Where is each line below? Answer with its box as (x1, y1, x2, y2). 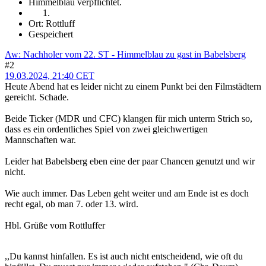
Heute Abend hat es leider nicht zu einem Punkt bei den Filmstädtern (5, 81, 261, 92)
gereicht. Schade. (5, 92, 69, 103)
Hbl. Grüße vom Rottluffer (5, 220, 105, 231)
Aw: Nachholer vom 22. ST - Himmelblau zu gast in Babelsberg (5, 49, 246, 60)
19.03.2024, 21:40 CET (5, 71, 94, 81)
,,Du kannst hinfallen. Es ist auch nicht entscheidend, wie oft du (5, 251, 243, 262)
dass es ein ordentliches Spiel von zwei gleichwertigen (5, 124, 208, 135)
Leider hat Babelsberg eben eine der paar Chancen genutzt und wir (5, 156, 255, 167)
